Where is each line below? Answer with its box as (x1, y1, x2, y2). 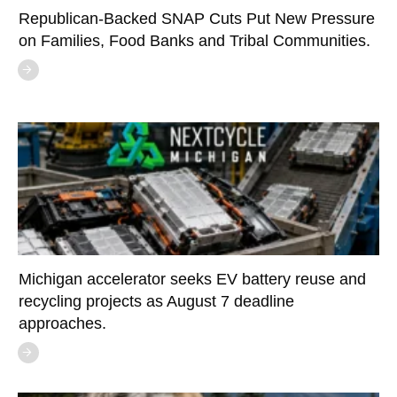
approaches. (19, 314, 106, 332)
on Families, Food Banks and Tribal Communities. (19, 31, 370, 50)
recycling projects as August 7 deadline (19, 292, 294, 310)
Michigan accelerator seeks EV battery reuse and (19, 269, 366, 288)
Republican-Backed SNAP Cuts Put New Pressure (19, 9, 375, 27)
